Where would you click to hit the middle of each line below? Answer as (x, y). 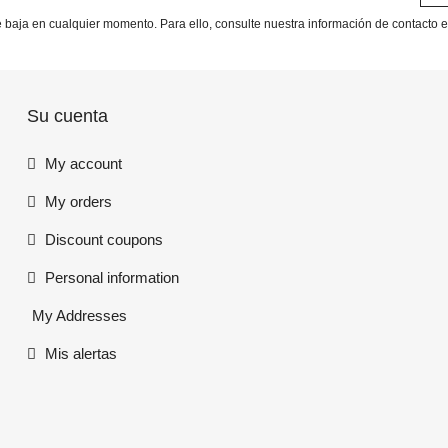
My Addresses (80, 316)
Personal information (110, 278)
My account (82, 164)
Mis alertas (79, 354)
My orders (77, 202)
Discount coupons (102, 240)
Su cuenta (68, 116)
